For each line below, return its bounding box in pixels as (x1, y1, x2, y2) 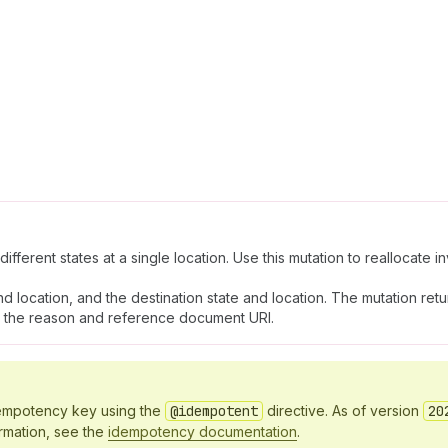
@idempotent (170, 402, 258, 420)
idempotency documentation (108, 423, 297, 440)
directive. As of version (263, 402, 423, 419)
